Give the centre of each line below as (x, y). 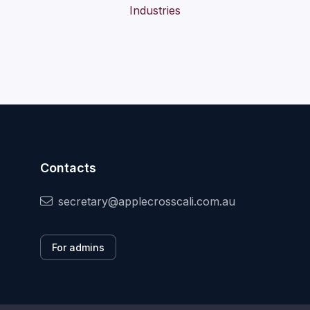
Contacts (68, 168)
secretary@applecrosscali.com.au (147, 202)
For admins (78, 248)
